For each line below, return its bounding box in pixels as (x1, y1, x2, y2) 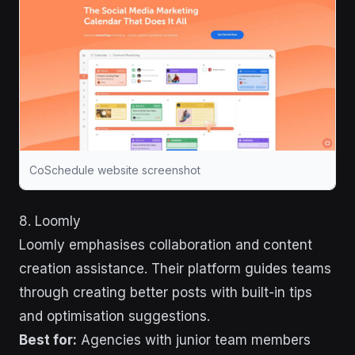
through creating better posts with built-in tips (19, 284, 312, 300)
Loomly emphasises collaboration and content (19, 236, 312, 253)
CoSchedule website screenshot (29, 162, 200, 177)
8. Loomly (19, 212, 81, 229)
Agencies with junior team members (77, 331, 311, 348)
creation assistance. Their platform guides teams (19, 260, 331, 277)
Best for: (19, 331, 77, 348)
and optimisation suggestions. (19, 307, 210, 324)
